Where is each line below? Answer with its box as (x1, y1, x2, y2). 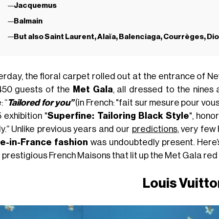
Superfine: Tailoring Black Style (47, 111, 190, 120)
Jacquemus (13, 2, 57, 10)
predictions (131, 124, 177, 133)
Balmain (13, 18, 43, 25)
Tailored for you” (7, 98, 74, 107)
